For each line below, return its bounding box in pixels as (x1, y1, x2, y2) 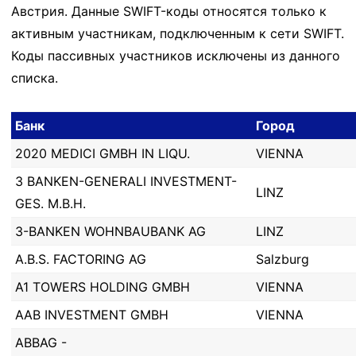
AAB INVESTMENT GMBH (15, 307, 168, 323)
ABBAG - (15, 335, 67, 350)
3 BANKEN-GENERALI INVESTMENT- (15, 173, 237, 189)
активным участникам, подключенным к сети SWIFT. (11, 25, 344, 41)
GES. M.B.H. (15, 195, 86, 211)
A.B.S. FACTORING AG (15, 251, 146, 267)
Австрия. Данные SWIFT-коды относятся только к (11, 3, 327, 19)
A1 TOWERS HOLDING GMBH (15, 279, 190, 295)
